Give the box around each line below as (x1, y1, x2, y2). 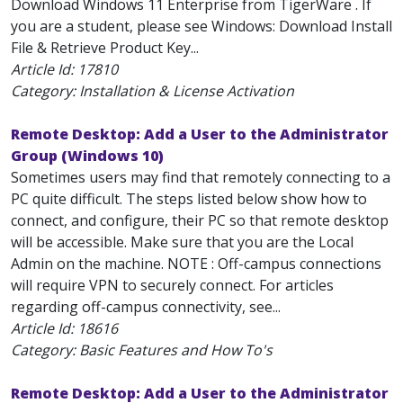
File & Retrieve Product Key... (11, 38, 199, 58)
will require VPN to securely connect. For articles (11, 275, 334, 295)
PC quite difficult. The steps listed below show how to (11, 189, 367, 209)
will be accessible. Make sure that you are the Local (11, 232, 354, 252)
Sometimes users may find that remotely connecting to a (11, 167, 390, 187)
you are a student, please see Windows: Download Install (11, 16, 392, 36)
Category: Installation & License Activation (11, 81, 294, 101)
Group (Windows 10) (11, 146, 164, 166)
